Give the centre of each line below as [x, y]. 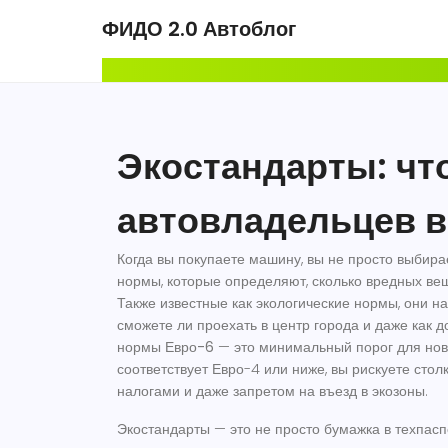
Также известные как [186, 303]
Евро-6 [189, 347]
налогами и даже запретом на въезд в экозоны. [272, 391]
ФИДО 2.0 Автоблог [199, 29]
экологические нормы [327, 303]
